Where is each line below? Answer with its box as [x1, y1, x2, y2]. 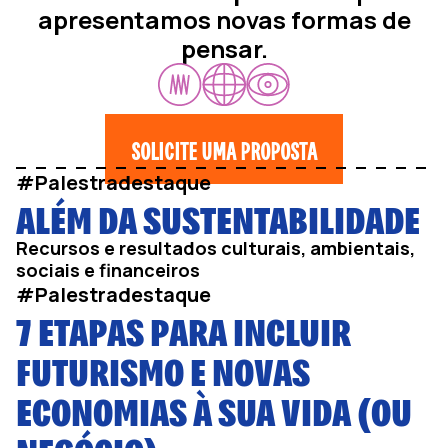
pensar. [180, 32, 268, 65]
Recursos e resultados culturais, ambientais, [16, 236, 415, 260]
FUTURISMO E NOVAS [16, 341, 310, 396]
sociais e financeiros [16, 258, 200, 282]
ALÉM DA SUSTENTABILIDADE [16, 189, 420, 244]
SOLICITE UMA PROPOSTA [131, 132, 317, 166]
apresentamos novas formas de [37, 3, 411, 36]
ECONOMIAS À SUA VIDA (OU [16, 381, 412, 436]
